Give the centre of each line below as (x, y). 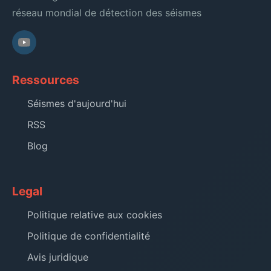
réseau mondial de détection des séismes (107, 12)
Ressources (46, 80)
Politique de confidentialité (89, 236)
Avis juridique (58, 257)
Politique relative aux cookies (95, 214)
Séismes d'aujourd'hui (77, 103)
